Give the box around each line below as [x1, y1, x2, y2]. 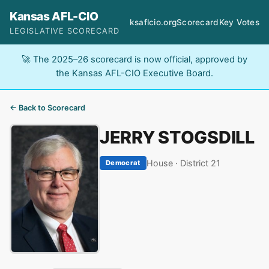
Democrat [106, 159, 141, 167]
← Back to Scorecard [10, 103, 85, 112]
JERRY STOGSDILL [100, 127, 255, 148]
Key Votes [219, 17, 259, 27]
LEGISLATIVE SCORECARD [10, 26, 120, 35]
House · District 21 [146, 158, 220, 168]
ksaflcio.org [129, 17, 177, 27]
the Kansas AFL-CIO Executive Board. [56, 68, 213, 79]
